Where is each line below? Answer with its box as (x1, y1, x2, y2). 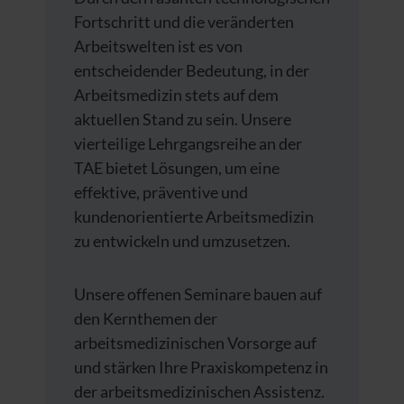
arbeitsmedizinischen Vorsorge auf (74, 332, 317, 353)
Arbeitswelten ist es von (74, 35, 243, 56)
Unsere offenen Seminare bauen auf (74, 283, 322, 304)
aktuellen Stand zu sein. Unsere (74, 108, 291, 129)
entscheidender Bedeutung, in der (74, 60, 309, 80)
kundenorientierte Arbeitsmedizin (74, 206, 314, 226)
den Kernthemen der (74, 308, 217, 328)
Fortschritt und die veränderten (74, 11, 294, 32)
